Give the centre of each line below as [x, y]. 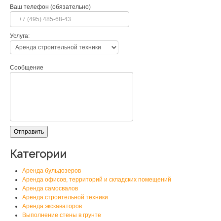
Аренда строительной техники [65, 197]
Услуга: [20, 36]
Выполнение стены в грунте [62, 215]
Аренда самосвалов [50, 188]
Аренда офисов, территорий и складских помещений [97, 179]
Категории [38, 154]
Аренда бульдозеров [52, 170]
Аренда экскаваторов [52, 206]
